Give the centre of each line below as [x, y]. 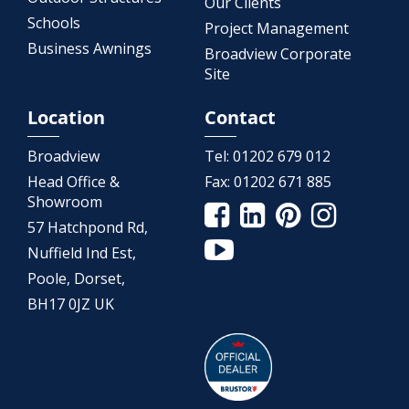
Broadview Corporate [278, 54]
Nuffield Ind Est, [82, 253]
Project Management [277, 29]
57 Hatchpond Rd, [88, 228]
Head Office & [73, 182]
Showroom [65, 202]
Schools [54, 23]
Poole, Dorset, [76, 279]
